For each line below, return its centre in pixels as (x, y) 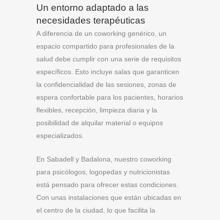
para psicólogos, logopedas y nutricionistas (103, 172)
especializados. (60, 136)
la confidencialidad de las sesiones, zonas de (106, 84)
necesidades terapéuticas (91, 20)
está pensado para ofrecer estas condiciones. (107, 185)
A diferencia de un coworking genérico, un (101, 33)
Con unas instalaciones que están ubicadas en (109, 197)
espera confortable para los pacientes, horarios (110, 97)
